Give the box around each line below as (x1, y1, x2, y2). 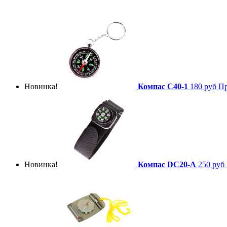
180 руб (190, 82, 216, 91)
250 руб (198, 160, 224, 169)
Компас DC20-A (138, 160, 196, 169)
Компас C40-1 (138, 82, 188, 91)
